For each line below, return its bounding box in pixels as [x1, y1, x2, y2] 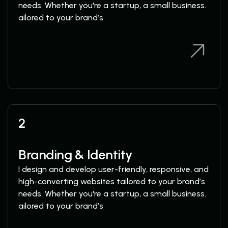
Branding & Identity [18, 147, 132, 163]
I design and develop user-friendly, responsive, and [18, 164, 209, 174]
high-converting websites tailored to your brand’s [18, 177, 205, 186]
